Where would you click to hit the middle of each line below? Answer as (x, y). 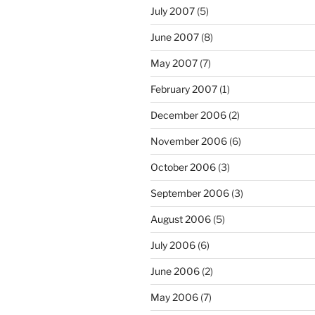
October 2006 (183, 167)
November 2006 (189, 141)
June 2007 (175, 37)
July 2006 (173, 245)
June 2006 (175, 271)
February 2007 (184, 89)
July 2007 (173, 11)
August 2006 (181, 219)
